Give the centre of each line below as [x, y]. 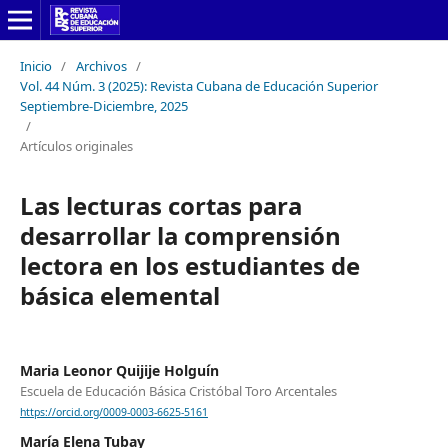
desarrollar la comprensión [180, 235]
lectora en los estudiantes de [189, 265]
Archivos [101, 65]
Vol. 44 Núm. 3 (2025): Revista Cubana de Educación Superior [198, 85]
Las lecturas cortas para [160, 205]
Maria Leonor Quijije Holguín [119, 370]
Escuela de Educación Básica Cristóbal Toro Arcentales [178, 390]
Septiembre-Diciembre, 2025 [103, 105]
